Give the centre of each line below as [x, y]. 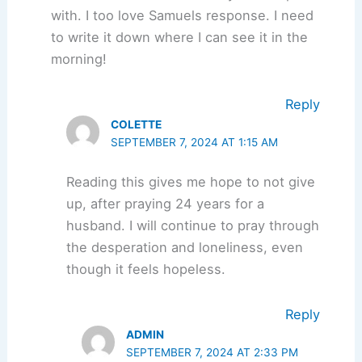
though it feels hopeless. [146, 269]
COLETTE [137, 124]
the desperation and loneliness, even [185, 247]
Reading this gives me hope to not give [191, 181]
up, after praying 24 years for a [166, 203]
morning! [79, 59]
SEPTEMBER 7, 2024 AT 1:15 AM [195, 142]
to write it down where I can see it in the [180, 38]
